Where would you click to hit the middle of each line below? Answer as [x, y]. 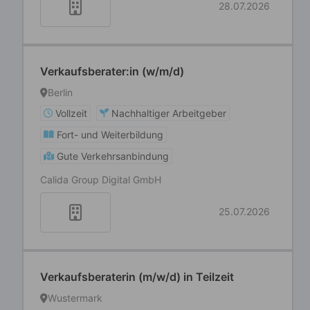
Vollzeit [71, 113]
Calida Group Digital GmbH [101, 180]
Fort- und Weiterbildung [110, 135]
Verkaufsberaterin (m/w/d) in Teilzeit [137, 277]
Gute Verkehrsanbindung [113, 156]
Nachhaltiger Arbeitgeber [169, 113]
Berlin [60, 92]
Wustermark [75, 298]
